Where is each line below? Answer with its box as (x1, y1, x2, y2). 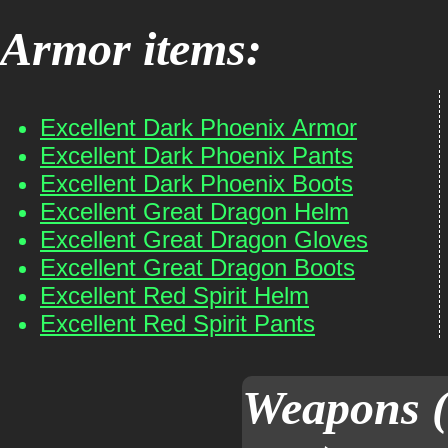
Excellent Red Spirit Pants (40, 310, 315, 337)
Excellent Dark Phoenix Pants (40, 142, 353, 169)
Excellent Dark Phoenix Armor (40, 114, 357, 141)
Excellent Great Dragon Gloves (40, 226, 368, 253)
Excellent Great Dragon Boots (40, 254, 355, 281)
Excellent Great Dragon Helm (40, 198, 349, 225)
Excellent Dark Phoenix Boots (40, 170, 353, 197)
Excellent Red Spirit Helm (40, 282, 309, 309)
